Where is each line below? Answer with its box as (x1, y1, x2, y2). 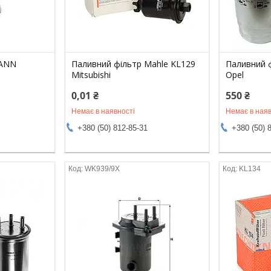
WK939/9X (85, 164, 120, 173)
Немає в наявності (71, 106, 135, 116)
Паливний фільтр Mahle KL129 (71, 57, 196, 70)
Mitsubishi (71, 68, 111, 80)
